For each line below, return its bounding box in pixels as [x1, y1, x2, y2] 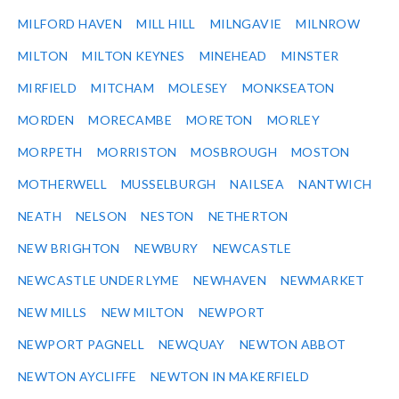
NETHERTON [208, 208, 289, 224]
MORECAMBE [88, 112, 173, 128]
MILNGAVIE [209, 16, 282, 32]
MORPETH [18, 144, 83, 160]
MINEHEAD [199, 48, 267, 64]
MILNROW [296, 16, 361, 32]
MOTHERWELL [18, 176, 107, 192]
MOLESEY [168, 80, 228, 96]
